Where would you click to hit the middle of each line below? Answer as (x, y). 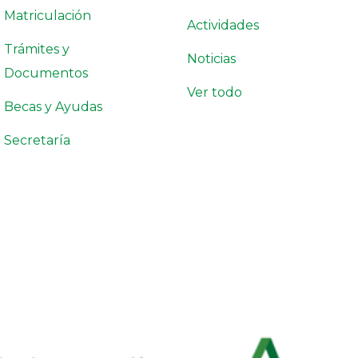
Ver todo (215, 92)
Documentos (46, 73)
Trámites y (37, 49)
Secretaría (37, 140)
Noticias (211, 59)
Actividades (223, 25)
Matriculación (48, 16)
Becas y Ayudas (53, 107)
